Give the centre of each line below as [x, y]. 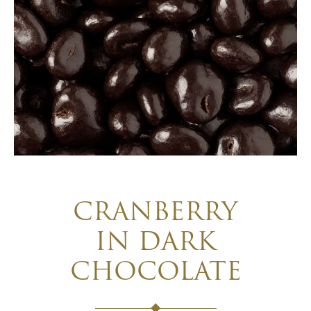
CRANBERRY [155, 214]
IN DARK [155, 244]
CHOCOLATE [155, 274]
